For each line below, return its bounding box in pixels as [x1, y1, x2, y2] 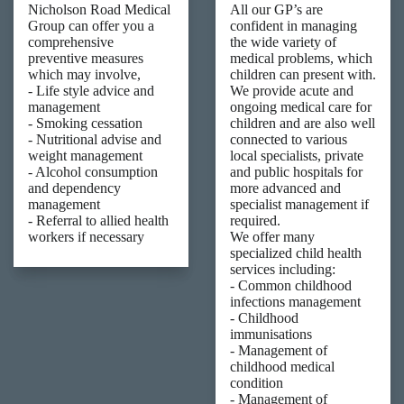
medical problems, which [230, 50, 372, 66]
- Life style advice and [28, 82, 154, 98]
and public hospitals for [230, 163, 363, 179]
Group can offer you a [28, 17, 154, 33]
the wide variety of [230, 33, 336, 50]
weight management [28, 147, 142, 163]
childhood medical [230, 358, 335, 374]
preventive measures [28, 50, 143, 66]
